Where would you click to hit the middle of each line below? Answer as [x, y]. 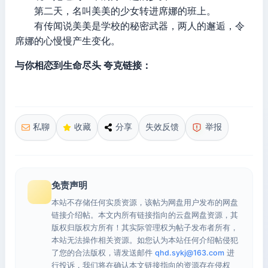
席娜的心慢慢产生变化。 [68, 41]
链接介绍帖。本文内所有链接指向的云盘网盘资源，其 [145, 215]
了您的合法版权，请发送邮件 [103, 253]
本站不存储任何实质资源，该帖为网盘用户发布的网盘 [145, 202]
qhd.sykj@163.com [190, 253]
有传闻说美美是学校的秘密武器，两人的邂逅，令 [130, 26]
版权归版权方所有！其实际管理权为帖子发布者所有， [145, 228]
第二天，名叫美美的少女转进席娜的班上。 [115, 11]
